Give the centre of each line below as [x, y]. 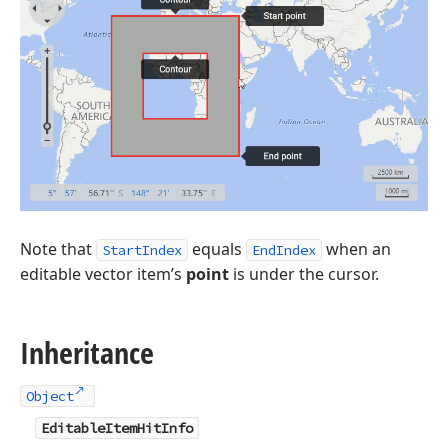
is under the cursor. [304, 273]
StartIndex [142, 249]
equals [217, 248]
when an [356, 248]
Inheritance [87, 352]
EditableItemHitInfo [117, 427]
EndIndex [284, 249]
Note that [58, 248]
